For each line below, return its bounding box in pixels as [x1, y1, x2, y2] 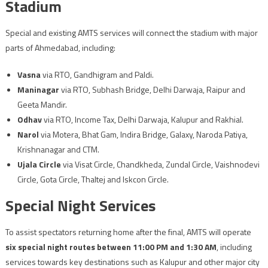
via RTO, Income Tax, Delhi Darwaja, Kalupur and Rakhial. [41, 112, 243, 126]
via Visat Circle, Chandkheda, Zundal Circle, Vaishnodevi [60, 157, 260, 170]
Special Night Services [5, 193, 156, 217]
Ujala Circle [17, 157, 61, 170]
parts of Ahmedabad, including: [5, 41, 115, 54]
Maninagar [17, 83, 59, 96]
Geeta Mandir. [17, 98, 67, 111]
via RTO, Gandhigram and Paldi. [40, 68, 154, 81]
